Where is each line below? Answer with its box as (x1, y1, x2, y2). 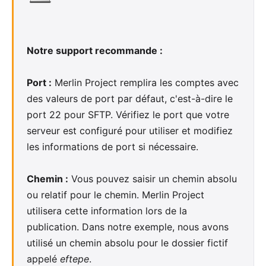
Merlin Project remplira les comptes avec (52, 76, 239, 88)
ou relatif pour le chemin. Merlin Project (27, 188, 204, 201)
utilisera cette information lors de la (27, 204, 187, 217)
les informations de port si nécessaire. (27, 140, 198, 153)
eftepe (60, 252, 89, 265)
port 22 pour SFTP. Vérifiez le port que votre (27, 108, 229, 121)
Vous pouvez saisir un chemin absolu (68, 172, 237, 185)
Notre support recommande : (27, 44, 163, 56)
